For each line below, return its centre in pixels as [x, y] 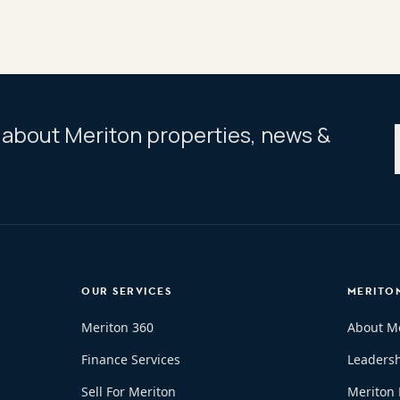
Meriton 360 [118, 327]
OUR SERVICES [127, 291]
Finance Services [131, 359]
